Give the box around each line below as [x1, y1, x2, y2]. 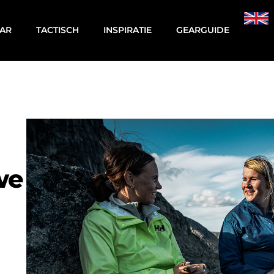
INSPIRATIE [103, 24, 152, 36]
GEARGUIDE [176, 24, 230, 36]
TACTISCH [36, 24, 80, 36]
